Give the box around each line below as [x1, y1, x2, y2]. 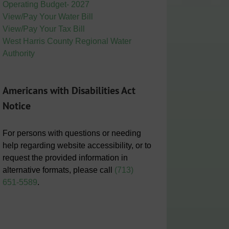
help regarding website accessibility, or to [2, 141, 151, 150]
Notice [2, 99, 31, 113]
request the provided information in [2, 153, 128, 162]
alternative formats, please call [2, 165, 114, 174]
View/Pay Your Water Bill [2, 12, 93, 21]
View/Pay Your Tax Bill [2, 25, 85, 34]
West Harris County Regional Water [2, 37, 131, 46]
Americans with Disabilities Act [2, 84, 135, 98]
